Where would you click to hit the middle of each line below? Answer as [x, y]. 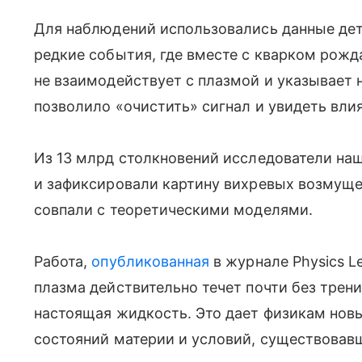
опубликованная [151, 261]
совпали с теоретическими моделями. [173, 209]
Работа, [63, 261]
